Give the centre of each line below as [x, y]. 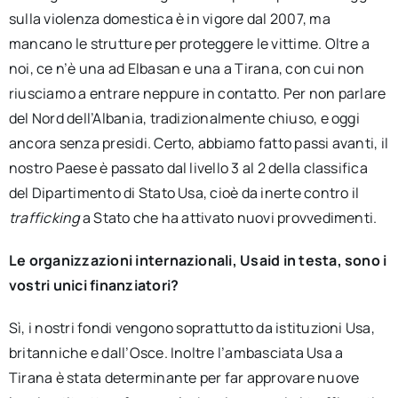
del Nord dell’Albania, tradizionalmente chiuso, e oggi [184, 118]
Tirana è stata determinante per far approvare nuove [184, 378]
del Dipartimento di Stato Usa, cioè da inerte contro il [184, 193]
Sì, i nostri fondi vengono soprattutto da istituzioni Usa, [191, 328]
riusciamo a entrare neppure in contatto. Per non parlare [197, 93]
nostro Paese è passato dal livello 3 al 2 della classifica [188, 168]
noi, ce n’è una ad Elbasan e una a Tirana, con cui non [186, 68]
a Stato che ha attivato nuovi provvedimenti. [228, 218]
